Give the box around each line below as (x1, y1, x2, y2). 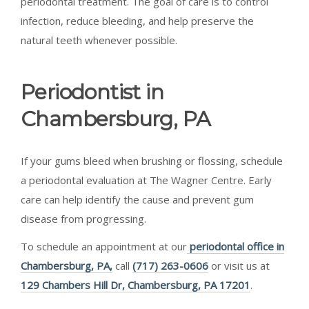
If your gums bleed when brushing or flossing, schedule (21, 153, 283, 168)
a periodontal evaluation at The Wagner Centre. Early (21, 172, 272, 187)
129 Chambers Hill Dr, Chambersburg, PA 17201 (21, 277, 250, 292)
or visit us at (208, 258, 270, 272)
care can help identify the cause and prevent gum (21, 192, 254, 206)
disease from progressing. (21, 211, 146, 226)
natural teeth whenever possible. (21, 32, 177, 47)
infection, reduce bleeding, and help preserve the (21, 13, 254, 28)
